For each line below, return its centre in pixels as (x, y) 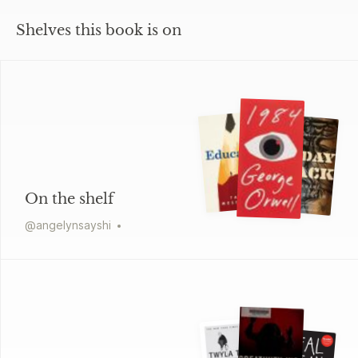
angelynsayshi (74, 225)
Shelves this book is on (99, 30)
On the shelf (69, 199)
